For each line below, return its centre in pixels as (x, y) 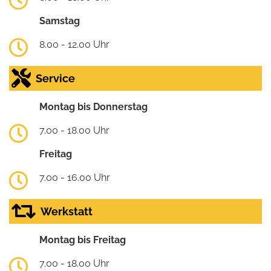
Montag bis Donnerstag (93, 107)
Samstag (60, 21)
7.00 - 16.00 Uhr (75, 178)
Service (55, 79)
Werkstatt (67, 212)
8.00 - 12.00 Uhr (74, 45)
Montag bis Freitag (83, 240)
